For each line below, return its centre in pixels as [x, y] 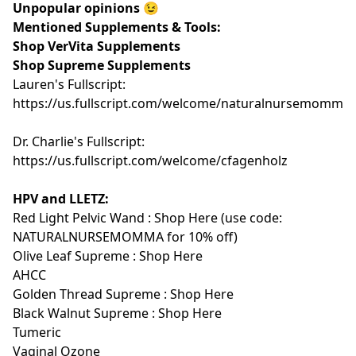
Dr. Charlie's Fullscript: [79, 141]
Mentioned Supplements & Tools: [117, 27]
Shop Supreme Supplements [102, 65]
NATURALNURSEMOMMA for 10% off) [125, 236]
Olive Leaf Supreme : [76, 255]
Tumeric [39, 332]
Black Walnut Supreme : [85, 313]
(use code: [252, 217]
